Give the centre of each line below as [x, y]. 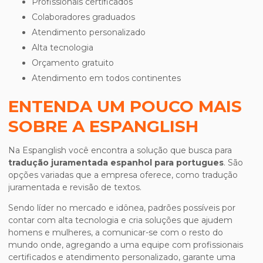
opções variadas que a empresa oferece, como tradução [123, 175]
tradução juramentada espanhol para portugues [116, 163]
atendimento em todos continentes [109, 78]
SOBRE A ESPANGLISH [103, 126]
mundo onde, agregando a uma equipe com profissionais [126, 245]
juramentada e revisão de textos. [75, 187]
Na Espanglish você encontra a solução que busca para [120, 150]
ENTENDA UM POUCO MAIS [125, 106]
